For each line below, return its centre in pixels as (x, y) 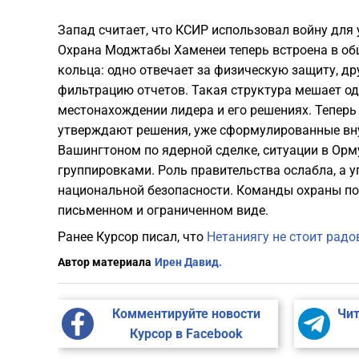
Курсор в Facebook (186, 334)
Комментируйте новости (186, 314)
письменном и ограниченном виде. (163, 211)
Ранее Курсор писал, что (132, 237)
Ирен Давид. (188, 262)
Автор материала (105, 262)
